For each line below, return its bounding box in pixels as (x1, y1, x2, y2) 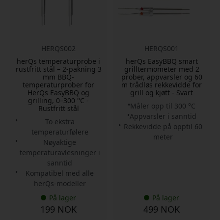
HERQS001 (144, 43, 179, 53)
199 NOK (40, 203, 77, 215)
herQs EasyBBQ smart (125, 56, 198, 66)
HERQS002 (41, 43, 76, 53)
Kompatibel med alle (26, 168, 94, 178)
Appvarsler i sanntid (129, 111, 196, 121)
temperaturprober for (23, 80, 94, 89)
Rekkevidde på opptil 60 (123, 121, 202, 131)
